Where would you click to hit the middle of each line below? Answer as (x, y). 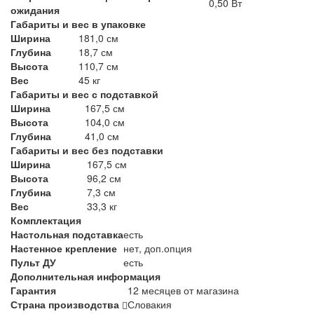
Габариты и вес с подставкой (84, 94)
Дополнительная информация (86, 277)
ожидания (35, 10)
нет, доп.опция (158, 248)
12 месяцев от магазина (183, 291)
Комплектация (46, 220)
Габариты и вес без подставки (87, 150)
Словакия (150, 305)
